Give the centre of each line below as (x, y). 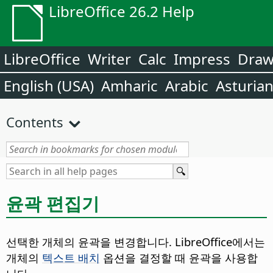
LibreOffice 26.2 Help (122, 11)
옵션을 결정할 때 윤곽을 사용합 (179, 258)
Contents (35, 122)
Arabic (187, 86)
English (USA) (49, 86)
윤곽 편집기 (53, 203)
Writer (109, 59)
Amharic (129, 86)
